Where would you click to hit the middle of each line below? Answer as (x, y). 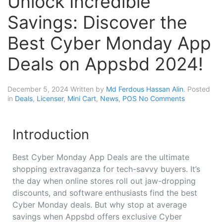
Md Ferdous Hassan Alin (145, 89)
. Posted (197, 89)
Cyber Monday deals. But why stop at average (100, 204)
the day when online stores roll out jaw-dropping (104, 181)
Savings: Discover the (97, 22)
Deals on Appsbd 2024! (105, 64)
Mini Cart (82, 98)
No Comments (162, 98)
